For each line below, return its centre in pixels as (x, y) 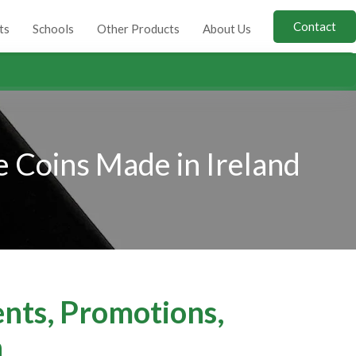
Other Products (138, 29)
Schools (53, 29)
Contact (315, 26)
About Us (227, 29)
